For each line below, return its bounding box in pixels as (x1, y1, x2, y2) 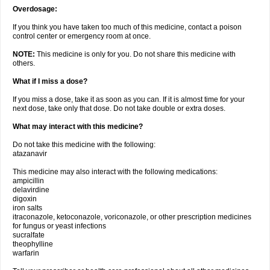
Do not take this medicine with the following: (13, 140, 155, 149)
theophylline (13, 240, 53, 248)
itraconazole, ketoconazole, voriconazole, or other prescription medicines (13, 213, 251, 221)
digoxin (13, 195, 37, 203)
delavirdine (13, 186, 49, 194)
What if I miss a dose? (13, 77, 87, 86)
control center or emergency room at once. (13, 32, 151, 40)
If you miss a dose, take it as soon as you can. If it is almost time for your (13, 95, 245, 104)
